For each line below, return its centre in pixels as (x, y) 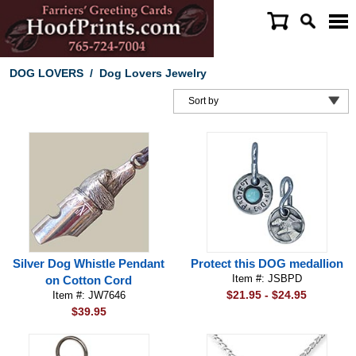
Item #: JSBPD (267, 279)
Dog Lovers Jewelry (153, 73)
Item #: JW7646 (89, 295)
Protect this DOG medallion (267, 263)
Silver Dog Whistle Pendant (89, 263)
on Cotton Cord (89, 280)
